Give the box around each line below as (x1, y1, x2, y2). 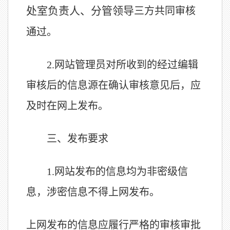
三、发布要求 (47, 133, 108, 144)
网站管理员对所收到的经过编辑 (54, 59, 198, 70)
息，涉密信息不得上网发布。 (26, 186, 160, 198)
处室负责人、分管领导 (26, 5, 134, 17)
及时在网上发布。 (26, 100, 108, 111)
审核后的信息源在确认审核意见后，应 (26, 80, 201, 91)
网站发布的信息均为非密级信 (54, 166, 188, 177)
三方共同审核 (134, 5, 196, 16)
